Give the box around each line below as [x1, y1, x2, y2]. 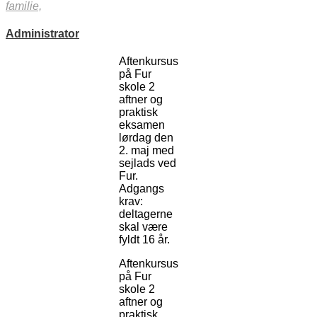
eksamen [119, 119, 165, 132]
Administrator [6, 27, 79, 40]
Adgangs [119, 183, 164, 195]
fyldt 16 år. [119, 234, 170, 246]
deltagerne [119, 208, 173, 221]
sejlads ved [119, 157, 176, 170]
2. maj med [119, 144, 174, 157]
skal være [119, 221, 168, 234]
